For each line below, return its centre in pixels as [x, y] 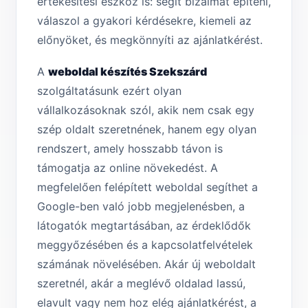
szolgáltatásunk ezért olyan [109, 91]
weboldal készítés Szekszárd [128, 72]
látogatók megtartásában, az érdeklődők [144, 226]
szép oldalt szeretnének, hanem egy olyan [147, 130]
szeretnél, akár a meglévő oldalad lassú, [141, 284]
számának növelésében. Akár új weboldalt [146, 264]
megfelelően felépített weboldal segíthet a [147, 187]
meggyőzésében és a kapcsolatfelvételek [145, 245]
